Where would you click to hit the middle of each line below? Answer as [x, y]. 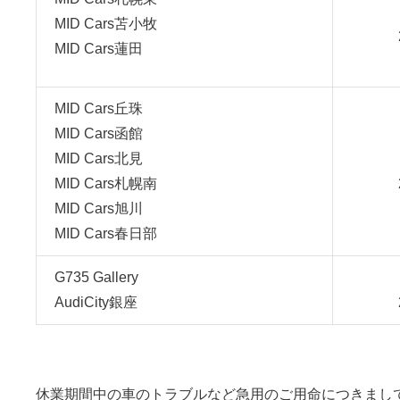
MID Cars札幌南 [106, 183]
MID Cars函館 [99, 133]
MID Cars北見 [99, 158]
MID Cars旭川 [99, 208]
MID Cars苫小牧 [106, 24]
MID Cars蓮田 [99, 49]
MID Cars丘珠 [99, 108]
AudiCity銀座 [96, 302]
